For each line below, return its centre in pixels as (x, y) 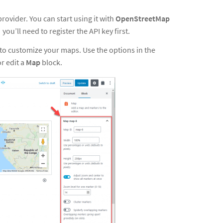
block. (51, 62)
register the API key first (89, 31)
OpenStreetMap (143, 18)
